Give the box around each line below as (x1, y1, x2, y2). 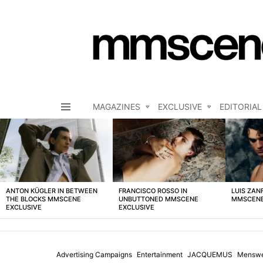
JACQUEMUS (187, 250, 232, 259)
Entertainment (137, 250, 183, 259)
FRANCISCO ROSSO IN (119, 187, 187, 195)
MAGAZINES (93, 102, 140, 112)
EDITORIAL (220, 102, 262, 112)
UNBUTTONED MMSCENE (119, 195, 198, 204)
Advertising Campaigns (56, 250, 132, 259)
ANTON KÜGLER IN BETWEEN (6, 187, 97, 195)
